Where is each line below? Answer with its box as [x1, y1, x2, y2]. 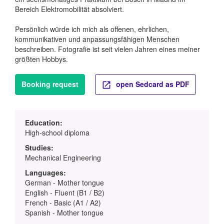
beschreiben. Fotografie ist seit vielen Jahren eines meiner [15, 44, 200, 54]
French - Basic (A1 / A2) [25, 197, 101, 207]
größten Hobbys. [15, 54, 68, 64]
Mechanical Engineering [25, 152, 101, 162]
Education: [25, 117, 62, 127]
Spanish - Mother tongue [25, 207, 103, 217]
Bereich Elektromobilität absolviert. [15, 4, 124, 14]
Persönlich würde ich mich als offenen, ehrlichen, [15, 24, 169, 34]
